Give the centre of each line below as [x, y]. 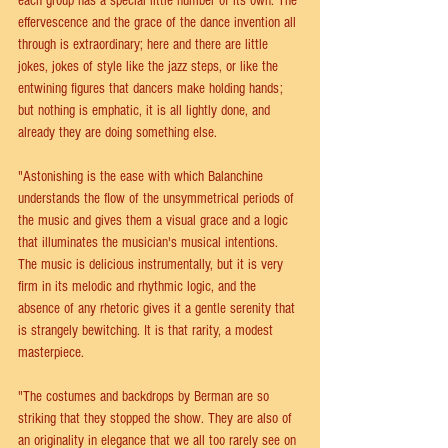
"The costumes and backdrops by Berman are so [145, 397]
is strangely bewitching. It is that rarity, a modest [147, 331]
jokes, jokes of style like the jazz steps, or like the [150, 67]
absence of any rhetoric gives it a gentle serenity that [158, 309]
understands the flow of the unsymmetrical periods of [158, 199]
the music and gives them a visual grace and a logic [155, 221]
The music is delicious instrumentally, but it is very [152, 265]
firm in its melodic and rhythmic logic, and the [139, 287]
